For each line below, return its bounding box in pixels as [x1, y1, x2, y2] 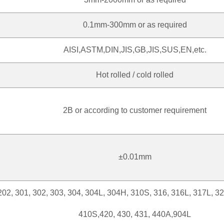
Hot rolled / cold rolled [96, 70, 173, 79]
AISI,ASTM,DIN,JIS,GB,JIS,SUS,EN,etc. [63, 45, 206, 54]
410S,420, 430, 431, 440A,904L [78, 209, 191, 218]
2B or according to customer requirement [63, 105, 206, 114]
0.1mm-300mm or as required [82, 20, 187, 29]
